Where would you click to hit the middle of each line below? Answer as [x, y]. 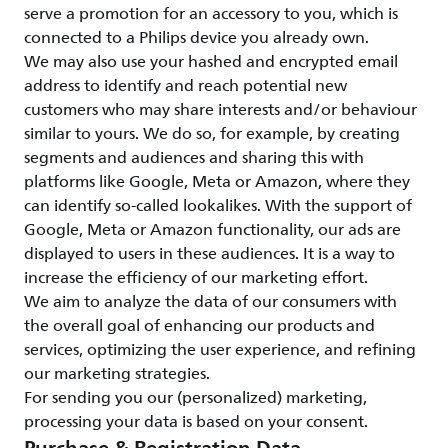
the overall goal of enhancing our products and [199, 326]
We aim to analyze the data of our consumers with [210, 302]
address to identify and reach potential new [185, 86]
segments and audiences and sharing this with [194, 158]
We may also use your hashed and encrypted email [211, 62]
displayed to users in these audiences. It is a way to [209, 254]
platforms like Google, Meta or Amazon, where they [217, 182]
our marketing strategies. [117, 374]
